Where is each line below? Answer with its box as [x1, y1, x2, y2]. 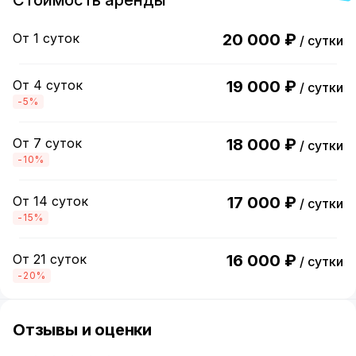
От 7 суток [13, 135, 82, 151]
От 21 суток [13, 251, 87, 267]
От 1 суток [13, 30, 79, 46]
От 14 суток [13, 193, 88, 209]
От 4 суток [13, 77, 83, 93]
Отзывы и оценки [13, 320, 153, 339]
